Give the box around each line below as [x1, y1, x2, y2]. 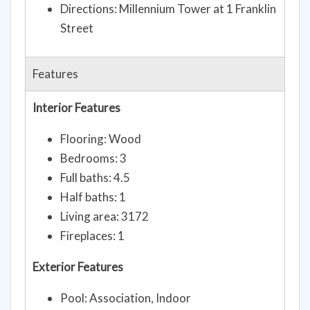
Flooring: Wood [60, 131, 141, 146]
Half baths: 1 [60, 189, 126, 204]
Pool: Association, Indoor [60, 290, 191, 305]
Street [60, 20, 93, 35]
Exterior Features [33, 259, 123, 274]
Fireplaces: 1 [60, 228, 125, 243]
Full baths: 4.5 [60, 170, 130, 185]
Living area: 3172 [60, 208, 149, 224]
